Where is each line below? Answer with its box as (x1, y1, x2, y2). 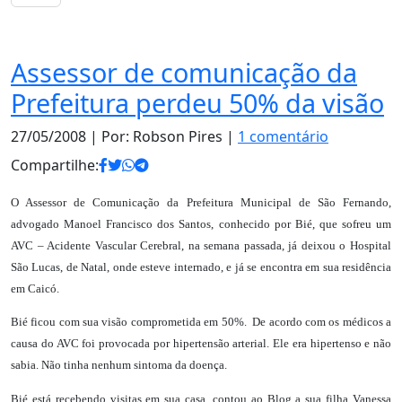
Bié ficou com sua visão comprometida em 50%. (11, 315, 249, 329)
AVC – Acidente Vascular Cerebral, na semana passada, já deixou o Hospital (11, 239, 391, 252)
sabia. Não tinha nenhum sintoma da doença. (11, 358, 227, 372)
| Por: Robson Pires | (86, 127, 238, 146)
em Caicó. (11, 282, 59, 295)
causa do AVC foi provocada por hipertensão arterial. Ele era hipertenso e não (11, 336, 391, 351)
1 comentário (238, 127, 328, 146)
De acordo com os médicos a (252, 315, 392, 329)
